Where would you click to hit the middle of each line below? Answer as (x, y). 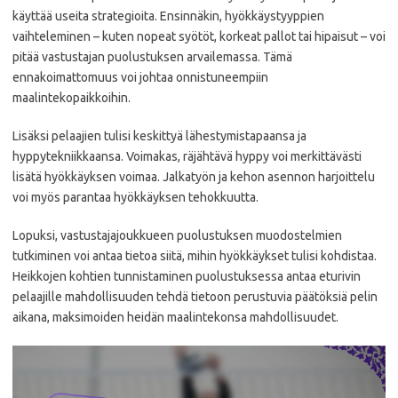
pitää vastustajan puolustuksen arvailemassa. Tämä (152, 57)
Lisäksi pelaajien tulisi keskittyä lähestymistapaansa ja (159, 136)
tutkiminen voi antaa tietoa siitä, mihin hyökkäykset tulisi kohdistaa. (195, 256)
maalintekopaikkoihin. (72, 98)
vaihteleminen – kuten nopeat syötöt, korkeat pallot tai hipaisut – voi (199, 36)
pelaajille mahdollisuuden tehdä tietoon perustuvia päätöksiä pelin (195, 297)
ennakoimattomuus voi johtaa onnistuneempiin (140, 77)
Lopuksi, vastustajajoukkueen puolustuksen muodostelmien (177, 235)
